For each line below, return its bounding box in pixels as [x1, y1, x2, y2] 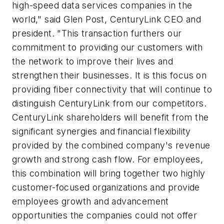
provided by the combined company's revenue [12, 139, 210, 150]
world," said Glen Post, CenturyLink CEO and [12, 13, 201, 24]
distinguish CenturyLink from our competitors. [12, 97, 206, 108]
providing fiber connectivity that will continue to [12, 83, 212, 94]
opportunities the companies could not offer [12, 209, 197, 220]
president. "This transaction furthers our [12, 27, 182, 38]
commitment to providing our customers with [12, 41, 203, 52]
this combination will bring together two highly [12, 167, 205, 178]
